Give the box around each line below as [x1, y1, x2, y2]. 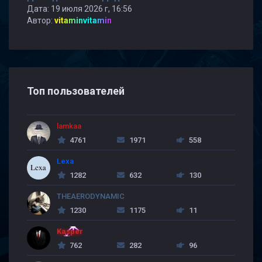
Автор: [27, 16, 54, 25]
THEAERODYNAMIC [57, 192, 125, 201]
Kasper [57, 227, 83, 236]
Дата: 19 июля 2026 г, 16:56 [27, 4, 132, 13]
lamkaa [57, 122, 81, 130]
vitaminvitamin [54, 16, 112, 25]
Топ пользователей [27, 85, 125, 97]
